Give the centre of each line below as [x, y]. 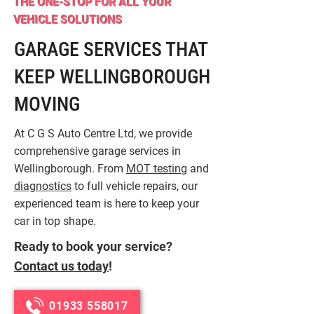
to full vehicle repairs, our [135, 186]
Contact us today [61, 266]
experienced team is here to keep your [107, 204]
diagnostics [43, 186]
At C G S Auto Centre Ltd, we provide [103, 134]
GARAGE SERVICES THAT [111, 49]
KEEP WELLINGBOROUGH [112, 77]
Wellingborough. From [70, 169]
